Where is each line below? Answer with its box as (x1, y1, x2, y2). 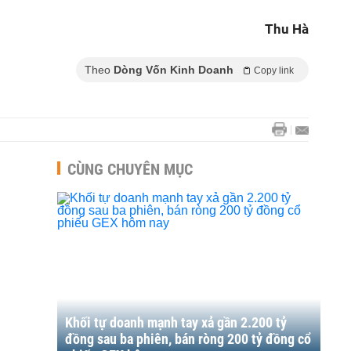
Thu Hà (265, 21, 309, 37)
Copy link (254, 65, 294, 76)
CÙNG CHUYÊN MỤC (67, 160, 193, 179)
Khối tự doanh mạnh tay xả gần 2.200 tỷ (65, 314, 287, 331)
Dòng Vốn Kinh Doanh (114, 63, 233, 76)
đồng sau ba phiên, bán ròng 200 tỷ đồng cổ (65, 331, 311, 347)
